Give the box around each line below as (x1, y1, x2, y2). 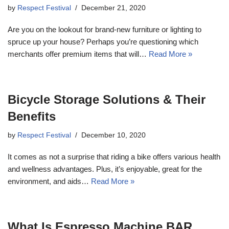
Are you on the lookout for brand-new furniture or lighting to (8, 25, 201, 34)
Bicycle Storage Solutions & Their (8, 92, 205, 106)
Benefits (8, 109, 56, 123)
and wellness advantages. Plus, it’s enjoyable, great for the (8, 164, 202, 173)
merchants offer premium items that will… (8, 49, 149, 58)
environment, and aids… (8, 176, 91, 186)
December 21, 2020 (81, 4, 146, 12)
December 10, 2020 (81, 131, 146, 139)
